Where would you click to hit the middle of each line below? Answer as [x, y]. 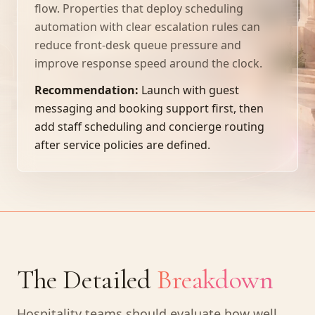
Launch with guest [190, 90]
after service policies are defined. [122, 145]
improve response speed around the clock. [148, 63]
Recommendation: [86, 90]
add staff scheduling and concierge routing [149, 127]
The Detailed [84, 280]
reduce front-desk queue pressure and [138, 45]
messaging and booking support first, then [149, 108]
